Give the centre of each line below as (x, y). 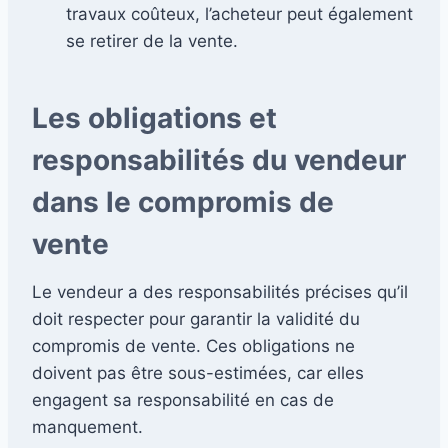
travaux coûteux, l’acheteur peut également (239, 13)
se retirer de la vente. (152, 40)
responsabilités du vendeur (219, 159)
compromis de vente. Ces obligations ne (193, 345)
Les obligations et (154, 117)
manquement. (87, 426)
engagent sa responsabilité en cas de (183, 399)
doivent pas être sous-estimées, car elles (198, 372)
